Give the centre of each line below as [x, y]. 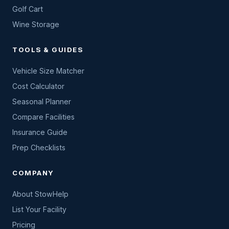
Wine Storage [36, 24]
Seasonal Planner [42, 101]
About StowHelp [40, 194]
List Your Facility [39, 209]
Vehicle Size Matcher [48, 71]
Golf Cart [28, 9]
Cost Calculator [38, 86]
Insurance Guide [40, 132]
